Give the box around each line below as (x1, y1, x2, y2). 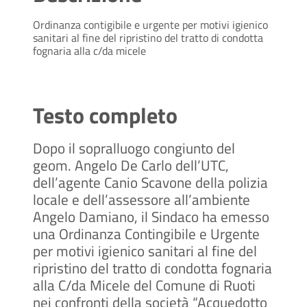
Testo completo (33, 98, 177, 132)
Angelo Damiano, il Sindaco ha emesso (33, 205, 269, 228)
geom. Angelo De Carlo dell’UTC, (33, 153, 229, 176)
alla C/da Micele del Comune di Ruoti (33, 273, 256, 296)
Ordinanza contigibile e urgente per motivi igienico (33, 16, 268, 33)
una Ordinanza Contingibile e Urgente (33, 222, 260, 245)
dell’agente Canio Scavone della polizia (33, 171, 268, 193)
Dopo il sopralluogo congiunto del (33, 136, 235, 159)
